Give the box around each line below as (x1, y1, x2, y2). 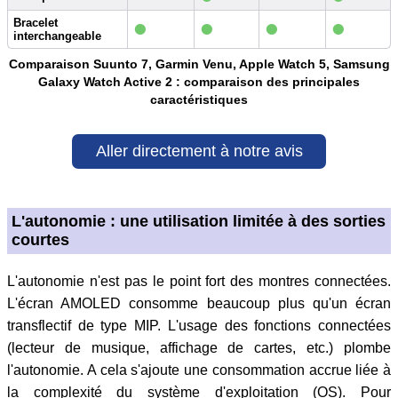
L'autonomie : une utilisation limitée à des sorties (12, 211, 386, 230)
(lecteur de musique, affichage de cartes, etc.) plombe (7, 339, 391, 355)
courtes (12, 230, 70, 249)
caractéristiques (150, 92, 248, 107)
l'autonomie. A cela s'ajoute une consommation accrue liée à (7, 362, 391, 378)
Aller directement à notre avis (95, 141, 303, 160)
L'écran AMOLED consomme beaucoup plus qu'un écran (7, 295, 391, 311)
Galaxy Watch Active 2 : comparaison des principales (38, 75, 360, 90)
